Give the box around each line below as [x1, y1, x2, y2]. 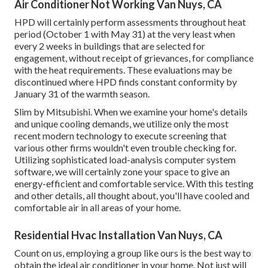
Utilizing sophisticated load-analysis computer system [14, 154, 236, 166]
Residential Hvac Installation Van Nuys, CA [14, 229, 223, 242]
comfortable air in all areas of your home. [14, 202, 181, 214]
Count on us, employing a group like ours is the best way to [14, 247, 251, 259]
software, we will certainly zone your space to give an [14, 166, 230, 178]
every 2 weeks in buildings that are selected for [14, 40, 205, 52]
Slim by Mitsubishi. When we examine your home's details [14, 106, 248, 118]
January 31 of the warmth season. [14, 88, 150, 100]
